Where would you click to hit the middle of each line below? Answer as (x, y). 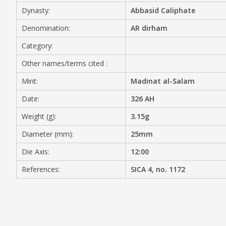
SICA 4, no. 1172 (158, 169)
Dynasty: (36, 10)
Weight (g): (39, 116)
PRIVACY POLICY (105, 80)
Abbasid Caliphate (163, 10)
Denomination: (46, 28)
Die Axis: (36, 152)
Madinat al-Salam (163, 81)
